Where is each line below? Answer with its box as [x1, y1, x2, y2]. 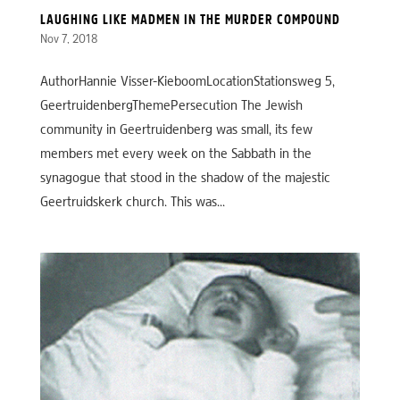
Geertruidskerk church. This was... [39, 196, 225, 210]
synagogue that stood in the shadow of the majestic [39, 171, 330, 186]
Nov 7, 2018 [39, 33, 97, 46]
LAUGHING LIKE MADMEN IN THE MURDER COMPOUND [39, 13, 340, 28]
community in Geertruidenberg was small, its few [39, 123, 312, 137]
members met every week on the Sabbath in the [39, 147, 312, 162]
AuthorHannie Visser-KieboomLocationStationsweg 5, [39, 75, 335, 89]
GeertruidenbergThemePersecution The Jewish [39, 99, 303, 113]
